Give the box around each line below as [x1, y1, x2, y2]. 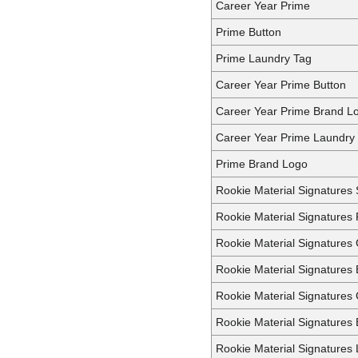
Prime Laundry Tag [216, 51, 312, 65]
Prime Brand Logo [216, 157, 308, 170]
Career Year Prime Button [216, 78, 346, 91]
